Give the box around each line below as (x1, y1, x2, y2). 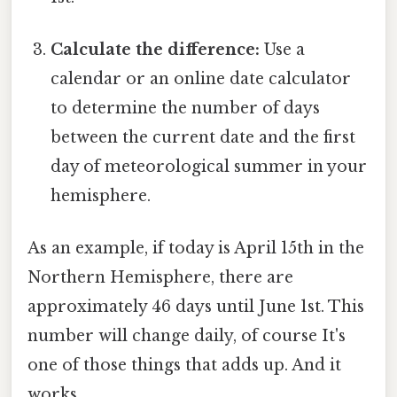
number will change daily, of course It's (27, 326, 346, 346)
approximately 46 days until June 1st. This (27, 297, 364, 317)
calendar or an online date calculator (51, 69, 352, 90)
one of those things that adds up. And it (27, 355, 341, 376)
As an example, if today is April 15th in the (27, 238, 364, 259)
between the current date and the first (51, 128, 356, 148)
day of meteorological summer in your (51, 157, 368, 177)
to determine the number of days (51, 98, 321, 119)
